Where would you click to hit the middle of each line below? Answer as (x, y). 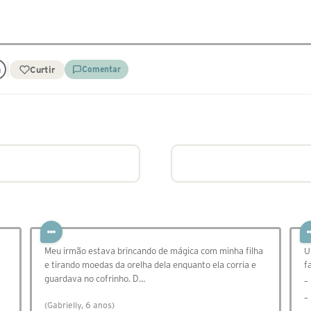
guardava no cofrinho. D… (95, 279)
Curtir (42, 69)
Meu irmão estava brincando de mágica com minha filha (154, 251)
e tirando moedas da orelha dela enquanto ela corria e (150, 265)
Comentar (101, 69)
